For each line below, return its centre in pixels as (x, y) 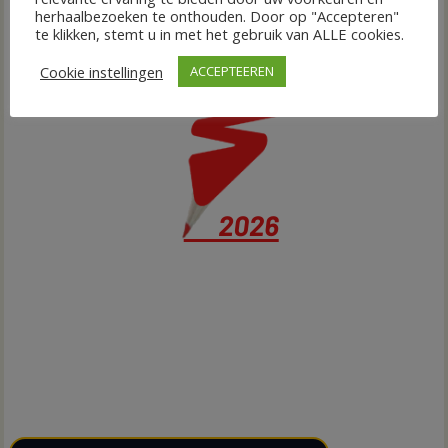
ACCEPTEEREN (232, 71)
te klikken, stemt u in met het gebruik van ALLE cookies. (219, 34)
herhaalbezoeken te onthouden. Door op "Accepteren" (217, 16)
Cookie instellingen (101, 71)
